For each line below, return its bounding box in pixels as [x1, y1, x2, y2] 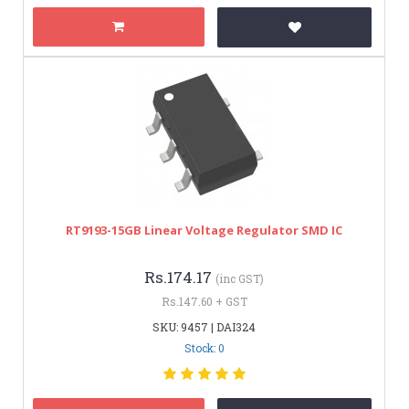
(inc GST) [215, 270, 264, 286]
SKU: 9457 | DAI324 [152, 319, 256, 334]
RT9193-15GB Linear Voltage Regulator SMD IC [66, 221, 342, 238]
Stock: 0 [184, 340, 225, 355]
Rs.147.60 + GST [161, 293, 247, 309]
